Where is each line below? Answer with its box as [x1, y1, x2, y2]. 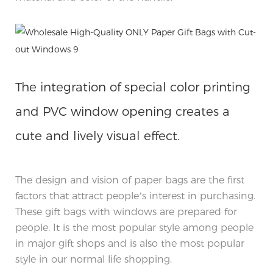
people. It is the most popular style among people [15, 221, 253, 233]
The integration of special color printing [15, 79, 250, 94]
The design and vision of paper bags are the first [15, 174, 244, 186]
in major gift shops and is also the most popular [15, 237, 244, 249]
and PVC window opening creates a [15, 104, 230, 119]
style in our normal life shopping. [15, 253, 175, 265]
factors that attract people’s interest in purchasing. [15, 190, 255, 202]
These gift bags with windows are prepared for [15, 205, 237, 218]
